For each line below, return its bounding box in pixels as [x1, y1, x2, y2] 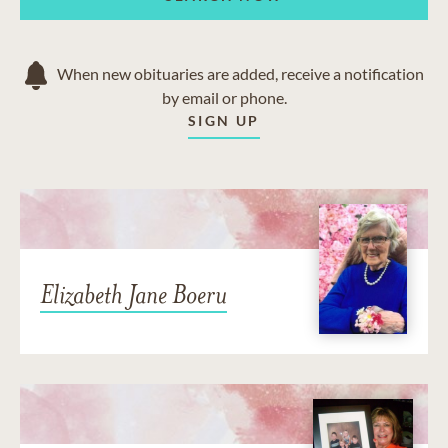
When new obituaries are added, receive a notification [56, 64, 424, 84]
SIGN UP [188, 112, 260, 130]
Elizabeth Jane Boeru [40, 277, 227, 311]
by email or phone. [161, 88, 287, 108]
